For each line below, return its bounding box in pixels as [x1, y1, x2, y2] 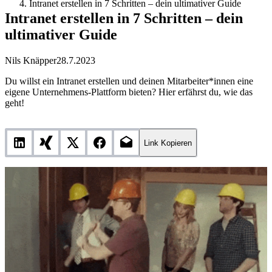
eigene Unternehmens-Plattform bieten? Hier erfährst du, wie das [5, 87, 253, 98]
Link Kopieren [144, 138, 192, 148]
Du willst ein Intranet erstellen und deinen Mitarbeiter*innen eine [5, 76, 253, 87]
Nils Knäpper [5, 55, 56, 66]
